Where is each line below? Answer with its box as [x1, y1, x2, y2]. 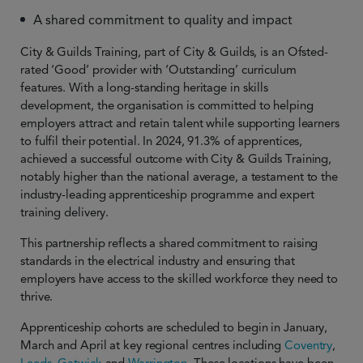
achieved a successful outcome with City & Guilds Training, [20, 152, 332, 166]
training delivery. [20, 205, 109, 220]
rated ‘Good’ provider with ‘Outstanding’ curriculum [20, 62, 297, 77]
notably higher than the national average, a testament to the [20, 169, 338, 184]
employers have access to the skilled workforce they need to [20, 271, 339, 286]
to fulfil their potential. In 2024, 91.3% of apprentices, [20, 134, 303, 148]
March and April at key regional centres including [20, 338, 284, 352]
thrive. [20, 289, 53, 304]
